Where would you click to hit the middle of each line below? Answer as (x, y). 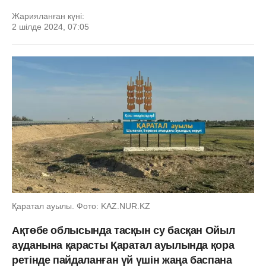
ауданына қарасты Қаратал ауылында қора (123, 245)
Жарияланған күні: (48, 16)
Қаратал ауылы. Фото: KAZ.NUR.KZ (81, 206)
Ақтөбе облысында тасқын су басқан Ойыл (123, 230)
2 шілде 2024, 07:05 (50, 27)
